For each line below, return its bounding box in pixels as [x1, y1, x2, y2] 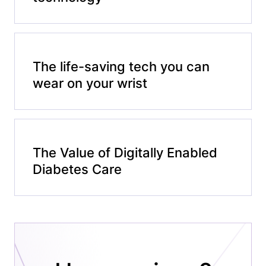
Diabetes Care [33, 161, 122, 177]
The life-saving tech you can [33, 59, 210, 74]
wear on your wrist [33, 75, 147, 91]
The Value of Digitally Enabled [33, 145, 217, 160]
